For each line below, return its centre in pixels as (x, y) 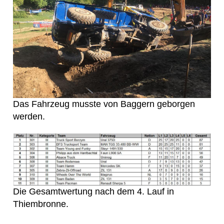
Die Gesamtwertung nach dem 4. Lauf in (93, 192)
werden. (29, 116)
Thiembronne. (41, 204)
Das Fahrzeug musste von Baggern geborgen (104, 104)
